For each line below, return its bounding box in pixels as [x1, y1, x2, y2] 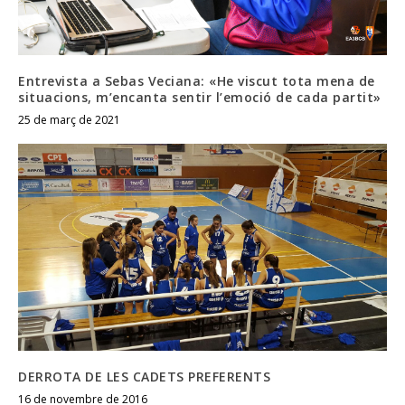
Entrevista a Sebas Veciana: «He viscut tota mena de [18, 71, 375, 89]
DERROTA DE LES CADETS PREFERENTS [18, 368, 270, 386]
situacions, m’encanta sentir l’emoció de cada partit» [18, 88, 381, 106]
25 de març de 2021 [18, 111, 120, 127]
